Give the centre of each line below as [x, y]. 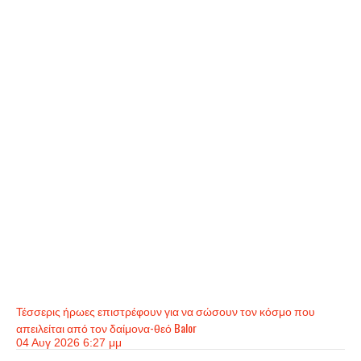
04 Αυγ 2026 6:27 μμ [69, 342]
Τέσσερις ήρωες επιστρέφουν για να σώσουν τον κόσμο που [166, 311]
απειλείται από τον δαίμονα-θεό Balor [106, 328]
